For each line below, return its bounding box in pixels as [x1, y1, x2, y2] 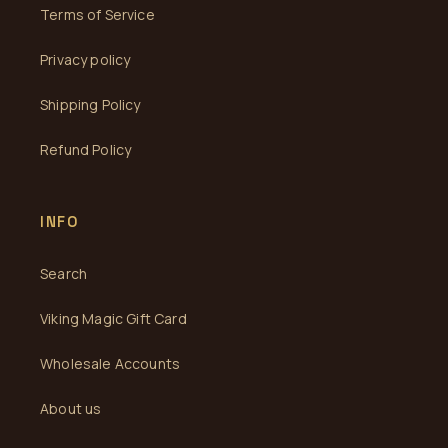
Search [40, 264, 88, 283]
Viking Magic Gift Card [40, 309, 187, 328]
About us [40, 399, 102, 418]
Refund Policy [40, 140, 132, 159]
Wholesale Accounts [40, 354, 181, 373]
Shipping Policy [40, 95, 141, 114]
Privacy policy [40, 50, 131, 69]
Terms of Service [40, 5, 155, 24]
